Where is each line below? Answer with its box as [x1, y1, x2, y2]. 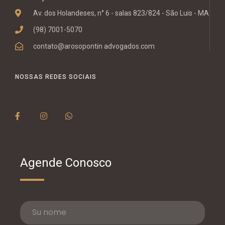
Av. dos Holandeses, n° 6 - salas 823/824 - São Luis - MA [33, 9, 209, 17]
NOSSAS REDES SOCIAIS [15, 73, 96, 80]
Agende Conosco [20, 155, 111, 170]
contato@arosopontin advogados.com [33, 42, 155, 50]
